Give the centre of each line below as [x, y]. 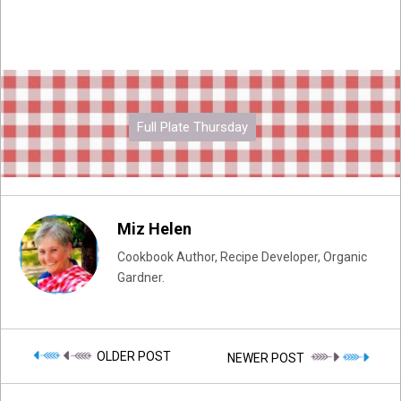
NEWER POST [267, 358]
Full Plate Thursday [192, 127]
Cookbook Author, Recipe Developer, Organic [242, 257]
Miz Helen [154, 229]
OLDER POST [132, 357]
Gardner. [141, 278]
